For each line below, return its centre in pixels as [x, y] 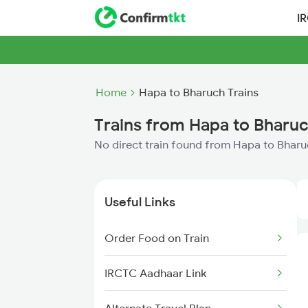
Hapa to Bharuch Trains [199, 92]
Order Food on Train [157, 238]
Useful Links [140, 202]
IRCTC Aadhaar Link [155, 273]
